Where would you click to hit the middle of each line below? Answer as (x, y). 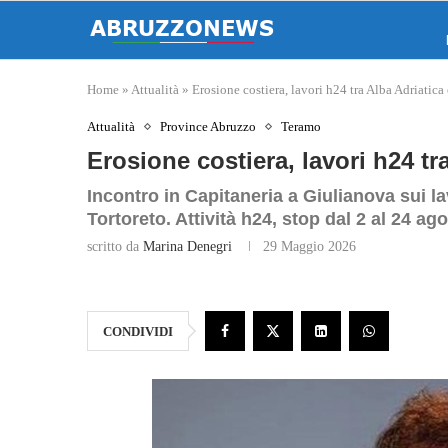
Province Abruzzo (208, 126)
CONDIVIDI (138, 331)
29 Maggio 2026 (309, 246)
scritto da (115, 246)
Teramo (301, 126)
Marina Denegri (187, 246)
